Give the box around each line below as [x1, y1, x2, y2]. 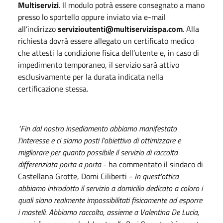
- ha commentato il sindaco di [103, 158, 203, 170]
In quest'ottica [134, 170, 179, 182]
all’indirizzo [18, 22, 58, 35]
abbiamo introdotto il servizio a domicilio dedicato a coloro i [18, 182, 203, 194]
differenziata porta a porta [18, 158, 103, 170]
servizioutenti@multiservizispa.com [58, 22, 183, 35]
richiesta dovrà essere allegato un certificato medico [18, 34, 194, 47]
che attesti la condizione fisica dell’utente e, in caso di [18, 46, 199, 59]
